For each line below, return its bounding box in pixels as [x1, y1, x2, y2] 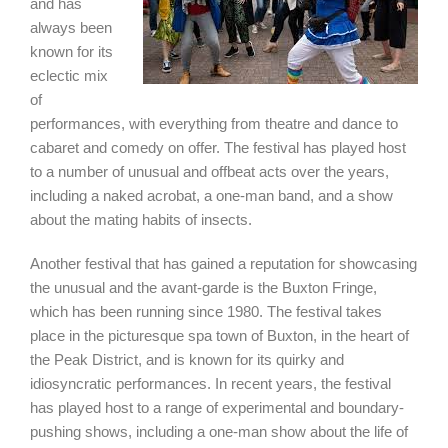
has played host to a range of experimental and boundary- [30, 399, 404, 416]
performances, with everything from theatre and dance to [30, 115, 398, 132]
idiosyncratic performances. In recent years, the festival [30, 375, 391, 392]
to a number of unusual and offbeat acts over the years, [30, 163, 389, 180]
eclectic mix [30, 67, 108, 84]
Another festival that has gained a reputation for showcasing [30, 255, 417, 272]
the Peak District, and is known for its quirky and [30, 351, 344, 368]
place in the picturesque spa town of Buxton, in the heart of [30, 327, 409, 344]
